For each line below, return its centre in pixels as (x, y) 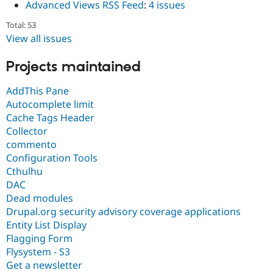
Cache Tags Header (50, 117)
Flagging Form (39, 238)
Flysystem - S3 (38, 251)
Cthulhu (24, 171)
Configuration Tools (52, 158)
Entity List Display (46, 225)
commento (31, 144)
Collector (27, 131)
